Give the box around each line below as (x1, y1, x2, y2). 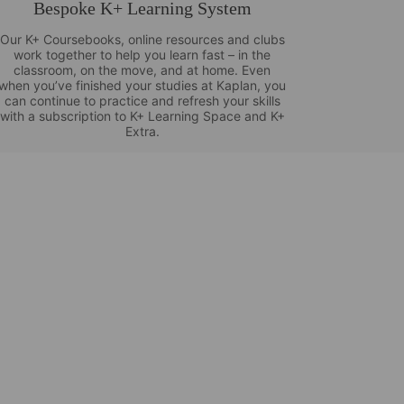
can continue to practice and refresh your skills (4, 92, 280, 108)
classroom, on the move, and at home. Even (14, 61, 271, 78)
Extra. (124, 123, 160, 139)
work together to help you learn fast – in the (14, 46, 271, 62)
